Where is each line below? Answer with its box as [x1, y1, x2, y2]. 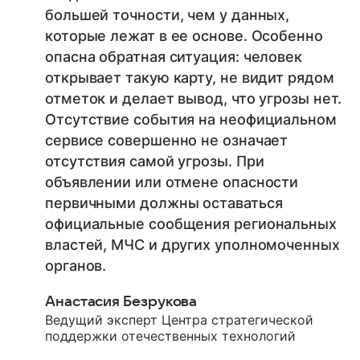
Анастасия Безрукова [45, 294, 198, 310]
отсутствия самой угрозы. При [45, 153, 264, 170]
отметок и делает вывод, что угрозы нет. [45, 90, 342, 108]
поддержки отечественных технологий [45, 328, 296, 345]
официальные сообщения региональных [45, 215, 337, 233]
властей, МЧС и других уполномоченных [45, 236, 340, 254]
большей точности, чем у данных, [45, 6, 290, 24]
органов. [45, 257, 107, 275]
